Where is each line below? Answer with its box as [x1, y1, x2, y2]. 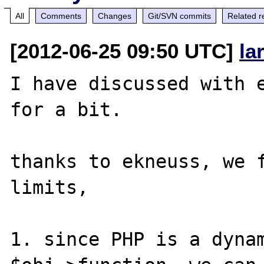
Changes [98, 11, 132, 21]
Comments [41, 11, 82, 21]
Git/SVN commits [148, 11, 212, 21]
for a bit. [10, 98, 123, 120]
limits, [10, 176, 100, 198]
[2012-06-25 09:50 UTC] [10, 39, 240, 62]
